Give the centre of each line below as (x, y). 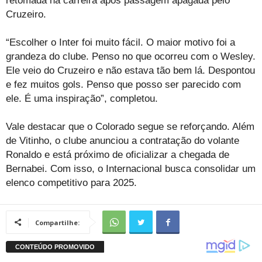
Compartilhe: (57, 223)
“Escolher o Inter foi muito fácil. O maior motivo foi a (120, 43)
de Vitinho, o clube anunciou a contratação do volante (123, 141)
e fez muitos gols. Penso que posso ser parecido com (123, 85)
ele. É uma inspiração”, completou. (82, 99)
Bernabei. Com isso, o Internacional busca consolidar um (131, 169)
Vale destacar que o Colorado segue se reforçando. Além (130, 127)
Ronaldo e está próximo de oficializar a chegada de (118, 155)
